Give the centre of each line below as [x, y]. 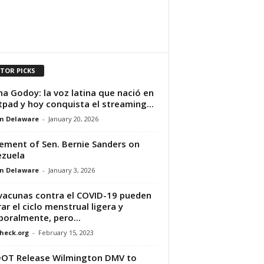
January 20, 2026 [73, 118]
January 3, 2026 [71, 170]
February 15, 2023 [66, 232]
